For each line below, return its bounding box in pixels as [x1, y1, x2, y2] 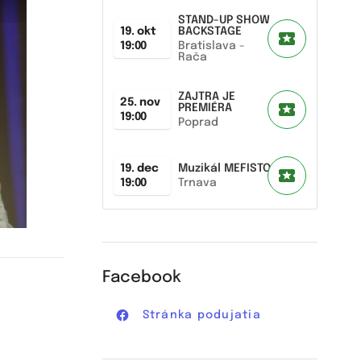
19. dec [119, 163, 159, 174]
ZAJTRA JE [177, 91, 235, 102]
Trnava [177, 177, 217, 189]
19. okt [119, 26, 156, 37]
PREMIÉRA [177, 102, 232, 114]
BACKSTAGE [177, 26, 242, 37]
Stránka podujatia [142, 309, 261, 321]
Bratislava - [177, 40, 245, 52]
